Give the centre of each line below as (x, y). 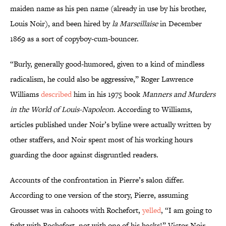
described (56, 94)
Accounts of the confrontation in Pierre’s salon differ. (97, 180)
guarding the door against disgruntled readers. (84, 155)
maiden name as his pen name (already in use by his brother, (108, 9)
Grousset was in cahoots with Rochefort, (76, 210)
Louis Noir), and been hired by (61, 24)
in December (180, 24)
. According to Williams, (153, 109)
